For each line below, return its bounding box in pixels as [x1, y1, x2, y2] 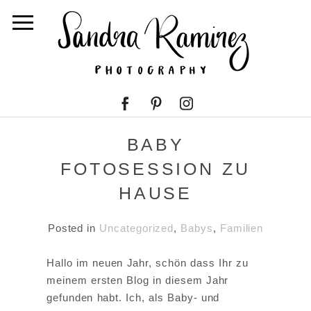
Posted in [47, 222, 100, 235]
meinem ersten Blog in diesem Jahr [47, 274, 229, 287]
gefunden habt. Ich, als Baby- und [47, 292, 220, 304]
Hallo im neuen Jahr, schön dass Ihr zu [47, 257, 249, 269]
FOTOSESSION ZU [60, 159, 251, 179]
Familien [219, 222, 264, 235]
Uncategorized [99, 222, 174, 235]
